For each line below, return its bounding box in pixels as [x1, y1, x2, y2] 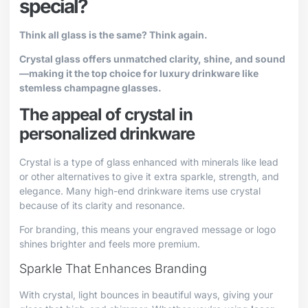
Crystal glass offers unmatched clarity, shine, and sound [19, 53, 285, 65]
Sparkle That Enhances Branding [19, 261, 207, 276]
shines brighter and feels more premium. [19, 237, 200, 250]
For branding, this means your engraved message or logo [19, 223, 276, 235]
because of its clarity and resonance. [19, 199, 185, 211]
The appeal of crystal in [19, 104, 192, 124]
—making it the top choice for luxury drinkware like [19, 67, 258, 80]
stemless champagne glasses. [19, 82, 162, 94]
